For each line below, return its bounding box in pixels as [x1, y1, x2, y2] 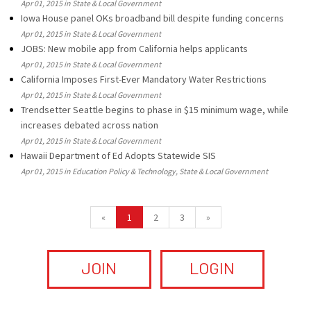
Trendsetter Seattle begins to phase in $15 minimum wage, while [21, 103, 289, 116]
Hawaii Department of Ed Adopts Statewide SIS [21, 149, 216, 162]
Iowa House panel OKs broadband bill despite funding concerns [21, 12, 284, 24]
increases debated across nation [21, 119, 158, 131]
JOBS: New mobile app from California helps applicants [21, 42, 248, 55]
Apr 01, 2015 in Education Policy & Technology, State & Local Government [21, 166, 268, 176]
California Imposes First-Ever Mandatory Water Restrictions [21, 73, 267, 85]
